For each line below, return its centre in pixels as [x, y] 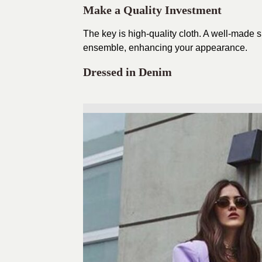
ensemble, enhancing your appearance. [165, 47]
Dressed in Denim [127, 72]
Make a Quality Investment [152, 10]
